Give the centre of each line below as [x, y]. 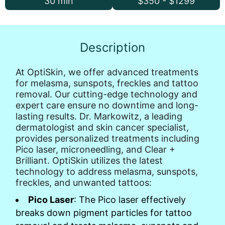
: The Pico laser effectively [130, 200]
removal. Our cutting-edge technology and [106, 94]
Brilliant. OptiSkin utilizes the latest [89, 160]
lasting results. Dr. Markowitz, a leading [99, 116]
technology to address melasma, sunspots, [107, 172]
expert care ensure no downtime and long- [107, 105]
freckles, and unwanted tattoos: [84, 183]
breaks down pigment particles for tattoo [104, 213]
